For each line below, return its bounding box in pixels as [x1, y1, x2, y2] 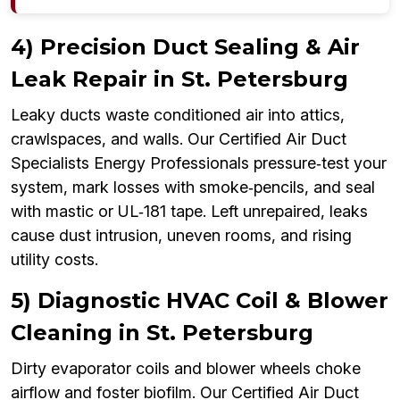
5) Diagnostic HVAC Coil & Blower [11, 287, 388, 314]
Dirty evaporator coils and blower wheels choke [11, 359, 361, 379]
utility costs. [11, 250, 98, 270]
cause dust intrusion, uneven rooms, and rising [11, 226, 352, 246]
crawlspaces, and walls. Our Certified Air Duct [11, 129, 346, 149]
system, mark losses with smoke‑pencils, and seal [11, 178, 375, 197]
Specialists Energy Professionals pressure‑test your [11, 154, 387, 173]
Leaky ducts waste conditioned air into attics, [11, 105, 345, 125]
